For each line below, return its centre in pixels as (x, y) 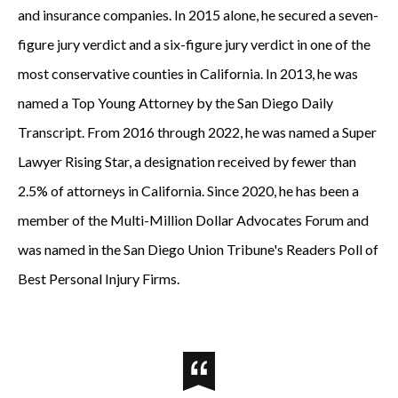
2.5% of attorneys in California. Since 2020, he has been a (188, 191)
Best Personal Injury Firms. (99, 279)
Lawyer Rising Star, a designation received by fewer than (187, 161)
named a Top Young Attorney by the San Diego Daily (175, 103)
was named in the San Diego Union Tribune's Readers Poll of (198, 249)
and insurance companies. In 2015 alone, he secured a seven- (198, 15)
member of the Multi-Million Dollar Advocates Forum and (193, 220)
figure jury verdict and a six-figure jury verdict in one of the (194, 44)
